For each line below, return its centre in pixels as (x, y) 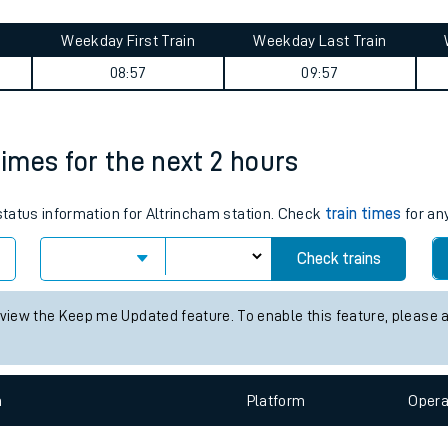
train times (363, 313)
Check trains (338, 358)
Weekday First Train (128, 140)
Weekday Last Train (320, 140)
